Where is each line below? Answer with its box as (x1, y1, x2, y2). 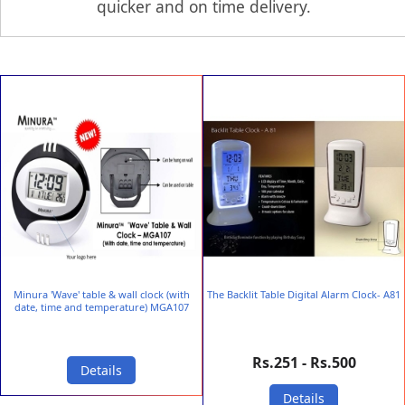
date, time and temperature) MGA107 (14, 300, 189, 315)
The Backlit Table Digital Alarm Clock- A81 (207, 287, 400, 302)
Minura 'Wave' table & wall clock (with (13, 287, 190, 302)
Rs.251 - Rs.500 (251, 353, 356, 373)
